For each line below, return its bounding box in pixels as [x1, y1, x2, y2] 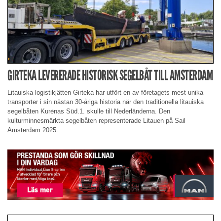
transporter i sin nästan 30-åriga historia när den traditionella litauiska [7, 98, 204, 106]
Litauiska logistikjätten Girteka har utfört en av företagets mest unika [7, 88, 203, 96]
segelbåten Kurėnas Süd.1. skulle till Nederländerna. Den [7, 107, 170, 115]
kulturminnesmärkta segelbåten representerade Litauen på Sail [7, 116, 185, 124]
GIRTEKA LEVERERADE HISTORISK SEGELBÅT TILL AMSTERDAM [7, 67, 213, 84]
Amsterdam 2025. [7, 126, 58, 134]
